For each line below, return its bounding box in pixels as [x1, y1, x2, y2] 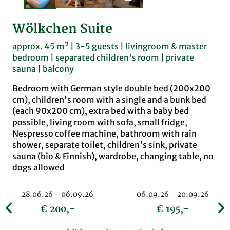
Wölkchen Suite [12, 21, 112, 37]
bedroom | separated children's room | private [12, 52, 194, 63]
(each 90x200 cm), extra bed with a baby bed [12, 106, 189, 117]
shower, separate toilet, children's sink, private [12, 140, 197, 150]
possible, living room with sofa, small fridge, [12, 117, 187, 128]
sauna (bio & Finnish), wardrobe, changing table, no [12, 151, 214, 162]
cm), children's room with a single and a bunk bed [12, 94, 206, 105]
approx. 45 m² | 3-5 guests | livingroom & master [12, 41, 207, 52]
